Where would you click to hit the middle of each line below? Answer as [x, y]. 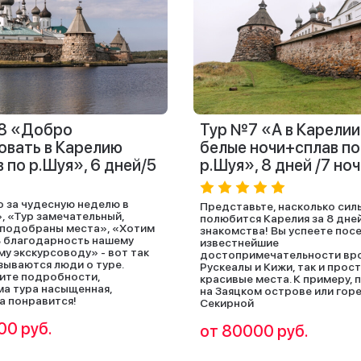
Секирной [227, 303]
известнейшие [239, 243]
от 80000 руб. [254, 331]
